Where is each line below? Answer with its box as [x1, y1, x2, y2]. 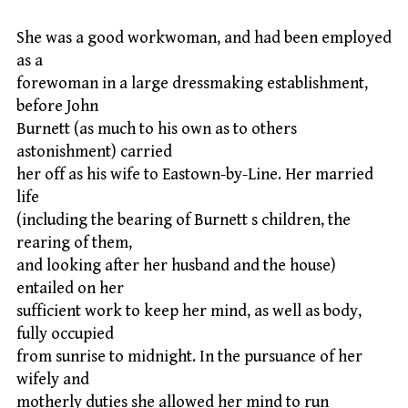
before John [16, 96, 98, 116]
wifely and [16, 369, 89, 389]
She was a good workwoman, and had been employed [16, 27, 392, 47]
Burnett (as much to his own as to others [16, 118, 297, 138]
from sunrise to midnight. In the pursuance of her [16, 346, 362, 366]
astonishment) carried [16, 141, 172, 161]
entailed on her [16, 278, 124, 298]
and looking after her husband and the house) [16, 255, 336, 275]
